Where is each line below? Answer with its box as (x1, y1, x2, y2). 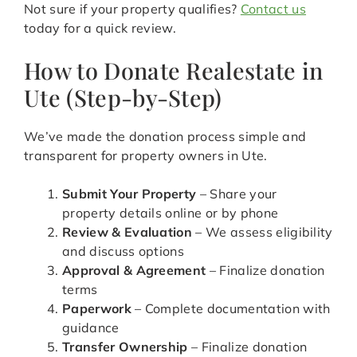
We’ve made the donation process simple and (24, 128, 307, 145)
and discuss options (62, 243, 185, 260)
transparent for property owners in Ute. (24, 147, 268, 164)
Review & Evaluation (62, 224, 193, 241)
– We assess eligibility (192, 224, 333, 241)
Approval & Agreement (62, 262, 206, 279)
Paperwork (62, 300, 131, 317)
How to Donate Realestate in (24, 55, 324, 86)
